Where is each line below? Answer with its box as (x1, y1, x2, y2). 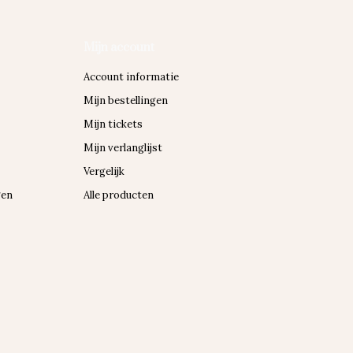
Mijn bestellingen (84, 94, 168, 107)
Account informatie (84, 70, 179, 84)
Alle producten (84, 188, 154, 202)
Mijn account (84, 40, 154, 55)
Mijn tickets (84, 117, 143, 131)
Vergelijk (84, 165, 124, 178)
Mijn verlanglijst (84, 141, 162, 154)
